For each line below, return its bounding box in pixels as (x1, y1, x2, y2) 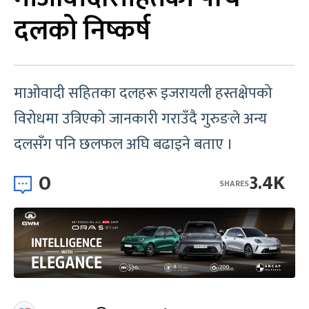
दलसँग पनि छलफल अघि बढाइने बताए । (14, 132, 240, 157)
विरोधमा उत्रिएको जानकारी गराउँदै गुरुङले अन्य (14, 106, 267, 132)
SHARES (219, 176, 249, 190)
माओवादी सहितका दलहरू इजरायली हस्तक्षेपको (14, 81, 272, 106)
